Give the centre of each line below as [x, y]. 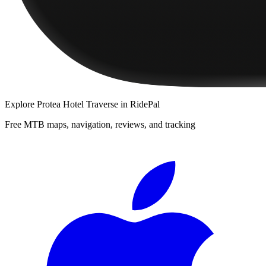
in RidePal [139, 104]
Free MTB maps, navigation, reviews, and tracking [100, 124]
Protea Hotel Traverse [77, 104]
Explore [21, 104]
